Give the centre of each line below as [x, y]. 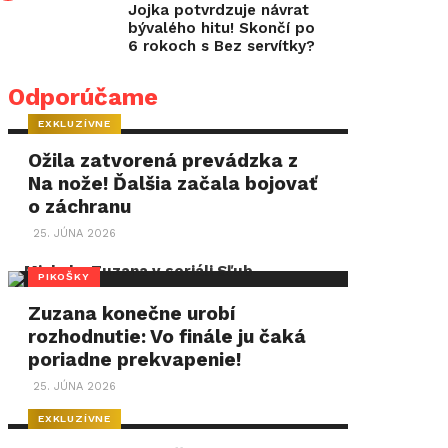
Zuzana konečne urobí [132, 313]
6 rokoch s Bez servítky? [221, 46]
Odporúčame [83, 97]
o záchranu [80, 206]
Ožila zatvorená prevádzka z [163, 160]
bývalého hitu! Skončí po [221, 28]
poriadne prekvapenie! [135, 359]
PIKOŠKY [64, 276]
